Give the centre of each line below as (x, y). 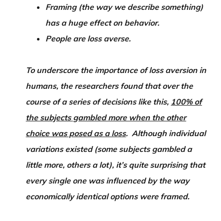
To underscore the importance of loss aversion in (116, 70)
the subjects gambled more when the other (106, 117)
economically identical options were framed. (108, 196)
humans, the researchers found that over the (110, 86)
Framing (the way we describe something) (125, 7)
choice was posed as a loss (76, 133)
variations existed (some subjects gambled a (109, 149)
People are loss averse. (88, 38)
